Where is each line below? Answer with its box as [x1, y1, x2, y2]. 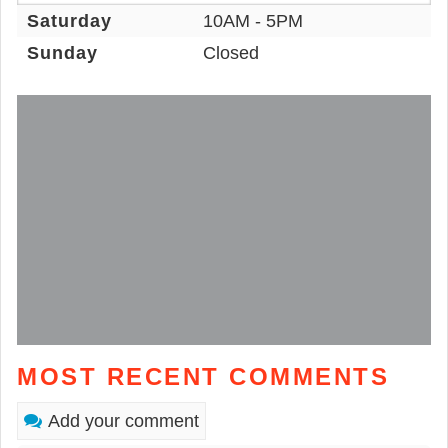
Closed [203, 42, 260, 63]
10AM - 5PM [203, 10, 304, 31]
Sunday [27, 42, 98, 63]
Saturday [27, 10, 112, 31]
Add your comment [48, 411, 199, 432]
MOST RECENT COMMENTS [17, 363, 389, 391]
